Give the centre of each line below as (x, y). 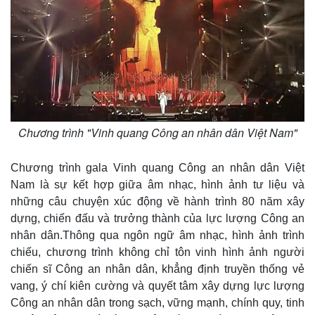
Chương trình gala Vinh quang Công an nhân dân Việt (157, 168)
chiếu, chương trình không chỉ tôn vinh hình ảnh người (157, 252)
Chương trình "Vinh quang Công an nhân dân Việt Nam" (157, 133)
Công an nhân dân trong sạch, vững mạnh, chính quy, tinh (157, 303)
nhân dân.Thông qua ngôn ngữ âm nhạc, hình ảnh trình (157, 235)
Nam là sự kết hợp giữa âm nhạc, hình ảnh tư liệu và (157, 185)
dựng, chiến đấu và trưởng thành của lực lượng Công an (157, 218)
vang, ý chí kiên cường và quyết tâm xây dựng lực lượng (157, 286)
